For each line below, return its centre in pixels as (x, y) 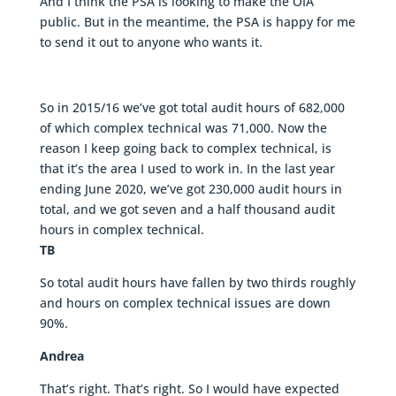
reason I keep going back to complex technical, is (185, 148)
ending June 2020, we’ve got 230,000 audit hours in (190, 189)
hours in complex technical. (122, 230)
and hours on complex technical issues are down (185, 303)
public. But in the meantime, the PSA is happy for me (197, 22)
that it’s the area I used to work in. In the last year (187, 169)
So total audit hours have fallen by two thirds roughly (197, 283)
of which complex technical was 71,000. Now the (183, 128)
